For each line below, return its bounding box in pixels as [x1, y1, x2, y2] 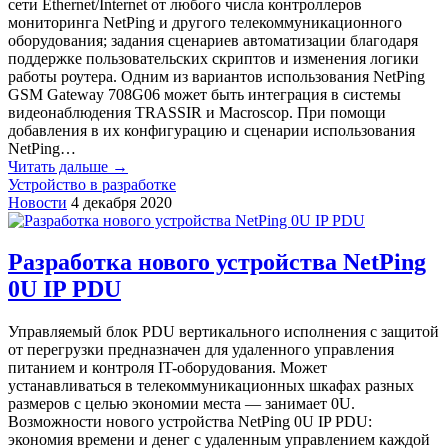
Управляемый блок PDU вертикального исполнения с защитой [8, 323, 439, 341]
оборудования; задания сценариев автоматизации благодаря [8, 31, 418, 49]
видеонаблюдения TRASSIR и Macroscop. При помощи [8, 103, 386, 121]
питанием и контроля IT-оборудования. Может [8, 359, 327, 377]
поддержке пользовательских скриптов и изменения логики [8, 49, 419, 67]
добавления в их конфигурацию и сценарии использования [8, 121, 415, 139]
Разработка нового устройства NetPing [8, 249, 426, 276]
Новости [8, 193, 67, 211]
